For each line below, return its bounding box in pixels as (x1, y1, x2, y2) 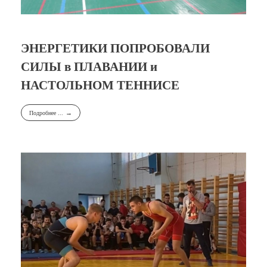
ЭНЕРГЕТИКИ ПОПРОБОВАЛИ (21, 41, 210, 56)
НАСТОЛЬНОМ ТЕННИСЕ (21, 78, 179, 93)
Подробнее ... (29, 109, 63, 116)
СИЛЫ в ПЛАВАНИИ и (21, 60, 157, 74)
